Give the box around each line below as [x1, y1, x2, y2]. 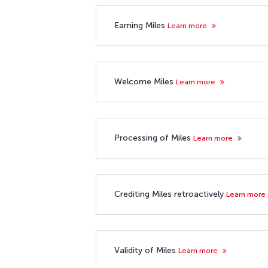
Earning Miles [114, 20, 167, 31]
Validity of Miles [114, 245, 178, 255]
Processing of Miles [114, 132, 193, 143]
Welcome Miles [114, 76, 176, 87]
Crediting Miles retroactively [114, 188, 226, 199]
